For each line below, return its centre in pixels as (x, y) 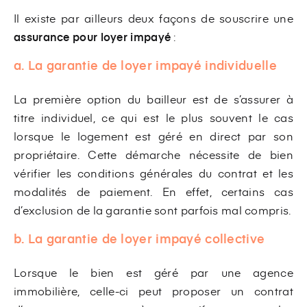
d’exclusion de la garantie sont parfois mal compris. (152, 210)
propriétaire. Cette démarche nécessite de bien (153, 155)
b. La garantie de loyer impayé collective (139, 238)
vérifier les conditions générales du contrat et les (153, 173)
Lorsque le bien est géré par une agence (153, 272)
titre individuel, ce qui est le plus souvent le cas (153, 118)
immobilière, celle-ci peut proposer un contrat (153, 291)
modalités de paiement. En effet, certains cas (153, 192)
